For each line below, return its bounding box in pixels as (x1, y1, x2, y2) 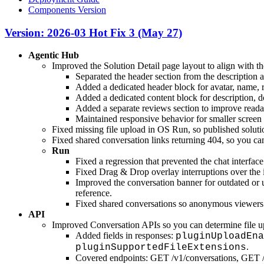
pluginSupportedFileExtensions (75, 242, 246, 253)
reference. (75, 188, 112, 199)
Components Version (28, 4, 106, 15)
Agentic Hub (28, 50, 79, 61)
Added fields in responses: (75, 230, 176, 241)
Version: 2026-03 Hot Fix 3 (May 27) (5, 26, 182, 39)
